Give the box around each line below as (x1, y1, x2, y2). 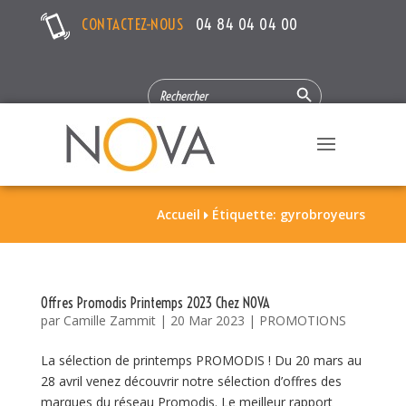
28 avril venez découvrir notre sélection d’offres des (40, 372, 342, 390)
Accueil (157, 206, 201, 223)
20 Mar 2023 (169, 312, 245, 329)
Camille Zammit (63, 312, 156, 329)
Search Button (287, 72, 321, 86)
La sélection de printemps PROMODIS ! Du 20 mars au (40, 352, 362, 369)
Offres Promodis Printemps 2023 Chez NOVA (40, 294, 269, 312)
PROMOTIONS (258, 312, 346, 329)
